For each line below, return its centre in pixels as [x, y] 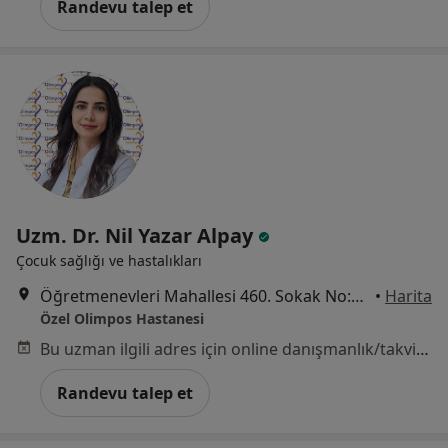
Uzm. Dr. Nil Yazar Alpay [137, 236]
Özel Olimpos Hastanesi [122, 319]
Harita [408, 296]
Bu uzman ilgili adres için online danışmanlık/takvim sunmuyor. [422, 349]
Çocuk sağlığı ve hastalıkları [109, 261]
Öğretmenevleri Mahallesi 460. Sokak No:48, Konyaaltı [357, 296]
